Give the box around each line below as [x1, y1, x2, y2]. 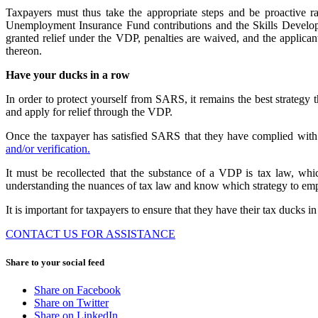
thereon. [6, 45, 42, 57]
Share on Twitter [34, 296, 109, 309]
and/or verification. [6, 143, 90, 155]
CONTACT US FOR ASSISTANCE [6, 228, 175, 241]
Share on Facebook [34, 283, 121, 296]
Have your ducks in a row [6, 69, 130, 82]
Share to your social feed [6, 256, 104, 268]
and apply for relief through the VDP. [6, 106, 172, 119]
